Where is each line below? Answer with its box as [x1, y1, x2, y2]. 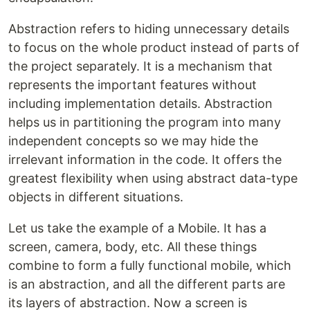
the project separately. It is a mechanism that [8, 58, 273, 73]
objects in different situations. [8, 189, 183, 204]
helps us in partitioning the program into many [8, 114, 281, 129]
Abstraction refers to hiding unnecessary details [8, 21, 289, 36]
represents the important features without [8, 77, 257, 92]
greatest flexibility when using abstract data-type [8, 170, 298, 185]
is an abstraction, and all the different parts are [8, 276, 285, 291]
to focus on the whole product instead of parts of [8, 39, 300, 55]
